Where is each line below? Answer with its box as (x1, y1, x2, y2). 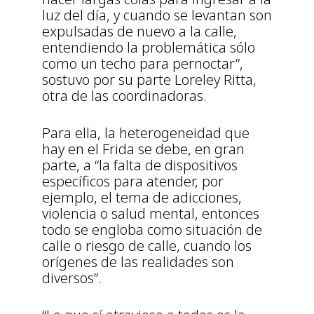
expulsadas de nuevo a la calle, (42, 21, 237, 41)
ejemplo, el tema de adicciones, (42, 187, 242, 207)
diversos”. (42, 268, 102, 287)
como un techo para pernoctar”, (42, 53, 243, 73)
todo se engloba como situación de (42, 219, 262, 239)
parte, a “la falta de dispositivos (42, 155, 238, 175)
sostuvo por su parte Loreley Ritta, (42, 69, 257, 89)
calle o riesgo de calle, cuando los (42, 235, 252, 255)
